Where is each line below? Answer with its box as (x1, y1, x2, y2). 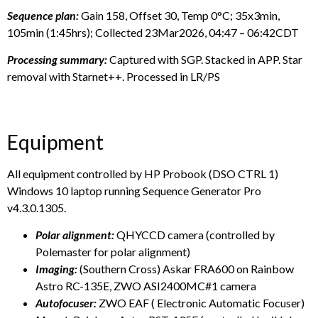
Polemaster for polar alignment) (35, 245, 190, 259)
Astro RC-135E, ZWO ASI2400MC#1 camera (35, 279, 256, 293)
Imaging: (35, 262, 77, 276)
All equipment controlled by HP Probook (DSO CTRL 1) (7, 167, 278, 181)
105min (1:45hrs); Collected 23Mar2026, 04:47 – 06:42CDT (7, 26, 299, 40)
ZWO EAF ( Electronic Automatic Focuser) (97, 296, 305, 310)
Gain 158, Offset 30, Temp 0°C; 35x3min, (81, 9, 280, 23)
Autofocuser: (35, 296, 97, 310)
